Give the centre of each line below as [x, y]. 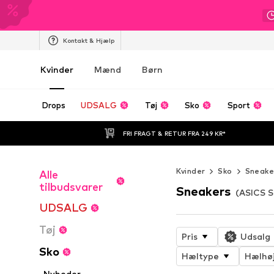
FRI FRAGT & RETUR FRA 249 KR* [174, 133]
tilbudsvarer [71, 187]
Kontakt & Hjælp [89, 40]
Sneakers [203, 191]
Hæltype [200, 256]
